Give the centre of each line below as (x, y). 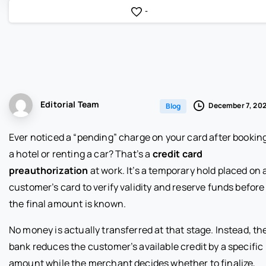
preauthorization (49, 170)
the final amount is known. (68, 203)
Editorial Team (70, 104)
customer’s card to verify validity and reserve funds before (137, 187)
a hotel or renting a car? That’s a (81, 153)
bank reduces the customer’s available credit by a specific (136, 246)
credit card (178, 153)
